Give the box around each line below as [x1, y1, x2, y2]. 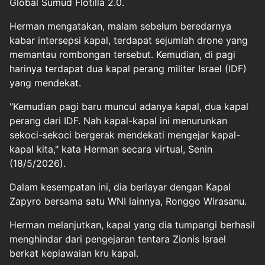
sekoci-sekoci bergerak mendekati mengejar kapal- [9, 129, 240, 141]
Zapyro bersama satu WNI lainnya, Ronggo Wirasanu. [9, 195, 250, 207]
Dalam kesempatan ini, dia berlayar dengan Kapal [9, 181, 231, 193]
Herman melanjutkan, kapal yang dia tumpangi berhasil [9, 219, 255, 231]
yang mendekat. [9, 77, 84, 89]
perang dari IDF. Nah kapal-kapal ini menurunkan [9, 115, 227, 127]
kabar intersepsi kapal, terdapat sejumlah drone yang [9, 34, 248, 46]
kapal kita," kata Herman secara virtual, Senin [9, 143, 212, 155]
